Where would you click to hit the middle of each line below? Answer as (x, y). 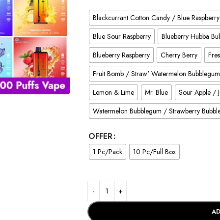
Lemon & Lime (113, 92)
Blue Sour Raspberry (122, 36)
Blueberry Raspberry (121, 55)
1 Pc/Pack (107, 151)
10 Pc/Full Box (154, 151)
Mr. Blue (156, 92)
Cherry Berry (179, 55)
